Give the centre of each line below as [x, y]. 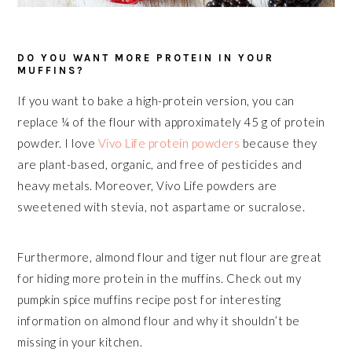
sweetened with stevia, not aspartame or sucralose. [161, 207]
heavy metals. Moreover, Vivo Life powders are [147, 186]
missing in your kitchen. [80, 342]
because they [279, 143]
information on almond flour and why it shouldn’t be [159, 321]
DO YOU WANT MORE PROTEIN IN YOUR [146, 58]
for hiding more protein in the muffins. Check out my [159, 279]
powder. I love [58, 143]
